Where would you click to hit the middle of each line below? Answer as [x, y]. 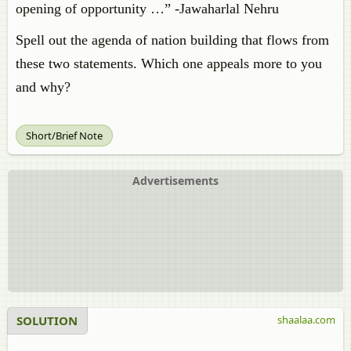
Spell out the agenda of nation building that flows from [172, 40]
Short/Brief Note [64, 136]
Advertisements [175, 181]
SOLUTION [47, 320]
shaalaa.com [306, 320]
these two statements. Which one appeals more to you [169, 63]
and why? [43, 87]
